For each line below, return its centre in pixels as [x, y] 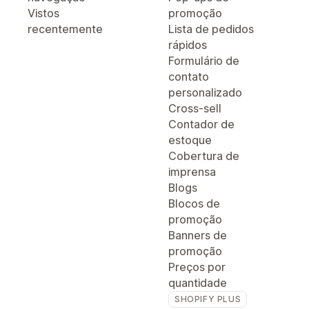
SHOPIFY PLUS [208, 299]
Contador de [201, 124]
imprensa [192, 172]
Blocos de [194, 203]
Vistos [43, 13]
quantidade [198, 283]
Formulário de [204, 61]
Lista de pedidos [211, 29]
